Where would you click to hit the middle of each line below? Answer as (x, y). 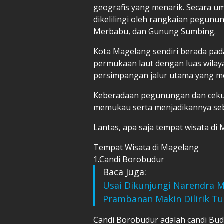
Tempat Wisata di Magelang (147, 147)
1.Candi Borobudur (129, 159)
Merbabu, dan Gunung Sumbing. (156, 31)
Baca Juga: (125, 172)
